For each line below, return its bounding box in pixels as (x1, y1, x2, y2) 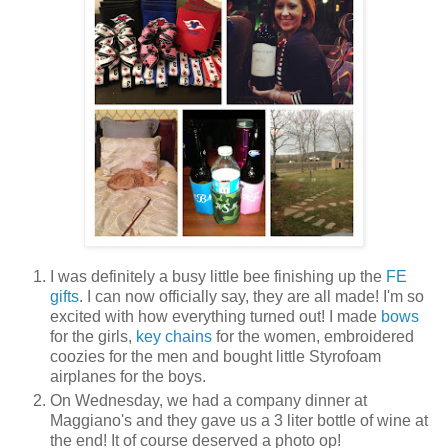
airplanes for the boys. (50, 368, 206, 386)
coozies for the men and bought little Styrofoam (50, 348, 381, 366)
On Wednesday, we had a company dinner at (50, 392, 367, 410)
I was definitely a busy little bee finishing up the (50, 268, 386, 286)
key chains (136, 328, 212, 346)
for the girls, (50, 328, 136, 346)
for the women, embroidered (212, 328, 414, 346)
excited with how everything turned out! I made (50, 308, 381, 326)
